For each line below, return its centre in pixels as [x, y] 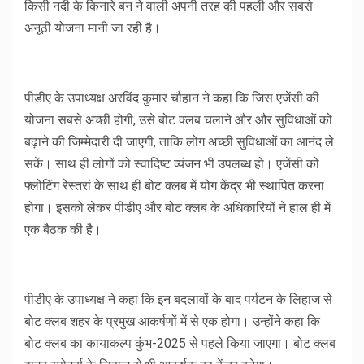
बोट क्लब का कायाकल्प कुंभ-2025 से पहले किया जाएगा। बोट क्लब [180, 344]
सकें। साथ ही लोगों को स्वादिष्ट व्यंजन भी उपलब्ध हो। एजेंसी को [172, 164]
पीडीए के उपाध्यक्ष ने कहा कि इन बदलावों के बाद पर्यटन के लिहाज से [178, 300]
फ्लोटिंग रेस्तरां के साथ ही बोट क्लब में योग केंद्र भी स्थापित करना [174, 186]
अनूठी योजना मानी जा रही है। [93, 28]
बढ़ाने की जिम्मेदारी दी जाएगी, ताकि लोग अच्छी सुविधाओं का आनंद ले [179, 142]
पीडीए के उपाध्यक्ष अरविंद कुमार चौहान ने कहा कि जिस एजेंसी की [172, 98]
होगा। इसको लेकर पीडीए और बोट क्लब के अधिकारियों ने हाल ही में [178, 208]
